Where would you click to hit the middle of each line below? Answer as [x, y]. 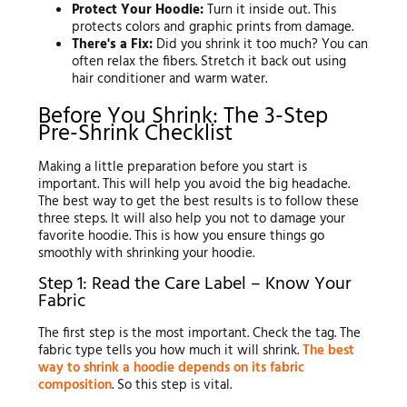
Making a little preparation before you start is [172, 168]
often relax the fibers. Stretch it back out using [209, 62]
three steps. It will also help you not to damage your [191, 219]
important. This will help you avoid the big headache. [194, 185]
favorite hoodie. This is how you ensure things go [181, 237]
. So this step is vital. [171, 386]
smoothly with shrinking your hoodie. [146, 254]
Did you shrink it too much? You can [261, 45]
